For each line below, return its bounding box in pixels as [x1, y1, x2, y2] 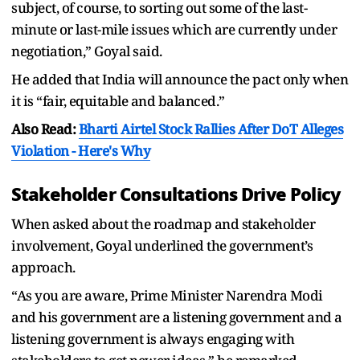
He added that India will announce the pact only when [11, 69, 348, 88]
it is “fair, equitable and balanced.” [11, 91, 225, 110]
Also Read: [11, 119, 79, 138]
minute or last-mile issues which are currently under [11, 19, 337, 39]
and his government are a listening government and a [11, 307, 342, 326]
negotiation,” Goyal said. [11, 41, 162, 60]
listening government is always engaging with [11, 329, 294, 348]
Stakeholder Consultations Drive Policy [11, 180, 341, 208]
